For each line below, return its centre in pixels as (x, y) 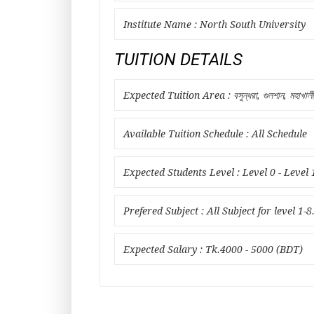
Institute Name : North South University (214, 25)
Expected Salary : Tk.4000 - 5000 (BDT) (213, 250)
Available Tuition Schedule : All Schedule (215, 134)
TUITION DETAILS (178, 60)
